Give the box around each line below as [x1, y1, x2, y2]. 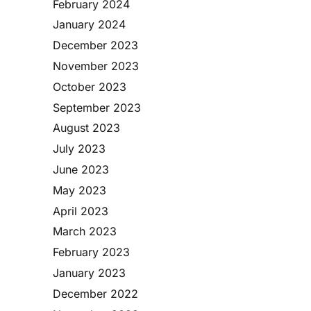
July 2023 [53, 142, 106, 156]
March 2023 [53, 224, 117, 239]
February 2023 [53, 245, 130, 260]
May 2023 [53, 183, 106, 197]
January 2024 [53, 17, 126, 32]
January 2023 [53, 266, 126, 280]
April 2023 [53, 203, 108, 218]
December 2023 [53, 38, 138, 53]
